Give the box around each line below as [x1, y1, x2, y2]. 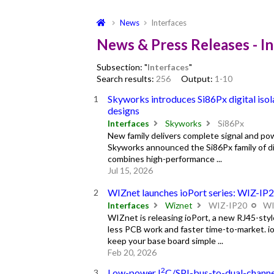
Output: [181, 73, 215, 84]
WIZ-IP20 [206, 199, 249, 210]
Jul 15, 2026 [107, 165, 153, 176]
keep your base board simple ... [107, 235, 223, 246]
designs [107, 105, 139, 117]
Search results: [97, 73, 156, 84]
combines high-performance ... [107, 154, 222, 165]
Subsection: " [97, 62, 147, 73]
